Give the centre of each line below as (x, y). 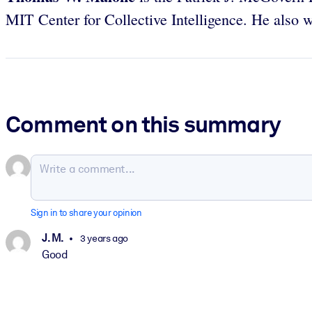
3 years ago (103, 238)
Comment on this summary (143, 124)
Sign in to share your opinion (86, 213)
